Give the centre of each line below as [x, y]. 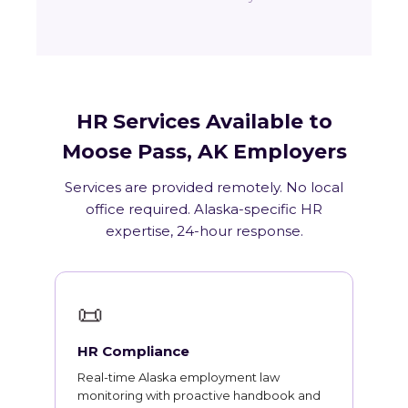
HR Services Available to [204, 122]
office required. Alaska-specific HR [204, 209]
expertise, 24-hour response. [204, 231]
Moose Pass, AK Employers [204, 152]
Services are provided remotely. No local [204, 187]
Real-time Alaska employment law [178, 377]
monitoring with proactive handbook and [199, 395]
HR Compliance [133, 351]
